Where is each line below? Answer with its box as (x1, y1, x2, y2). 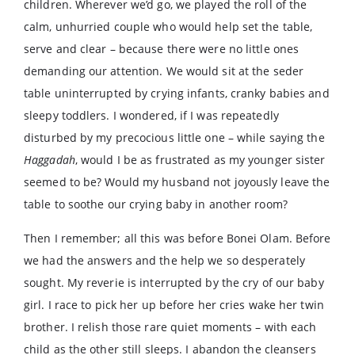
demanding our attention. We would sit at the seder (24, 63, 304, 78)
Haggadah (24, 152, 75, 167)
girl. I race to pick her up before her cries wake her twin (24, 297, 324, 312)
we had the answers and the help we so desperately (24, 253, 305, 268)
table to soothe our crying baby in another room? (24, 197, 288, 212)
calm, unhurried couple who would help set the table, (24, 19, 313, 34)
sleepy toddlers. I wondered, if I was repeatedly (24, 108, 279, 123)
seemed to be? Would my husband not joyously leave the (24, 174, 330, 189)
